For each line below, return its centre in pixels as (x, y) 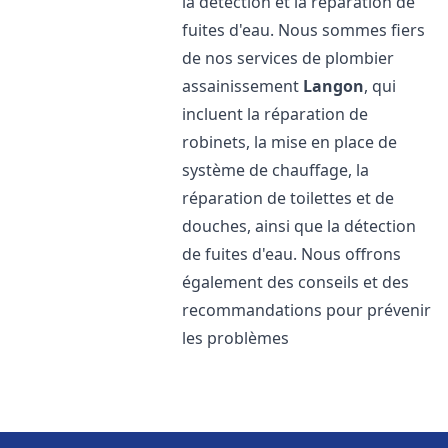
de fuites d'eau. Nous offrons (292, 254)
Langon (334, 86)
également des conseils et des (296, 282)
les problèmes (236, 338)
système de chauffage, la (276, 170)
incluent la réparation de (275, 114)
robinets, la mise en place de (290, 142)
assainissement (243, 86)
